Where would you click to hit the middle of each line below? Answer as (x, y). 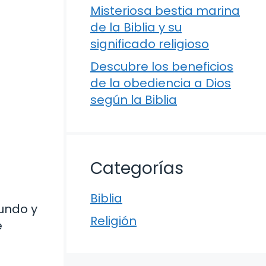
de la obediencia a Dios (161, 83)
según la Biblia (134, 100)
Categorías (137, 168)
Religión (113, 221)
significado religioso (150, 44)
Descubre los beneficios (162, 66)
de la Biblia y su (136, 27)
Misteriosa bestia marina (165, 11)
